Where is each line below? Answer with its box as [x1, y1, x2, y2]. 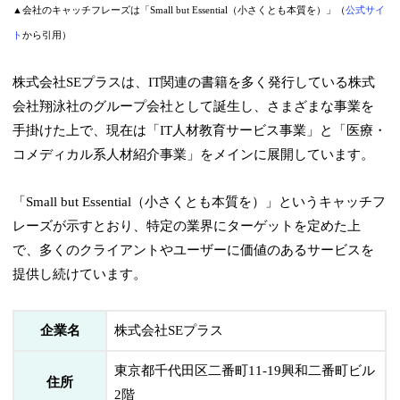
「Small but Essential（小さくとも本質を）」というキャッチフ [12, 195, 387, 210]
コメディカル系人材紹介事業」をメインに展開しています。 [12, 147, 375, 162]
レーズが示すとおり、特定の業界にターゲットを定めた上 [12, 219, 362, 234]
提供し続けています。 [12, 267, 147, 282]
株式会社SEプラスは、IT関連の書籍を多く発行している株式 [12, 75, 376, 90]
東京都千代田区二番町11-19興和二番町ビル [114, 363, 376, 379]
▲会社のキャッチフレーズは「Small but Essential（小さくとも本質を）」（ [12, 5, 346, 16]
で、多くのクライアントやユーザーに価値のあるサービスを [12, 243, 375, 258]
